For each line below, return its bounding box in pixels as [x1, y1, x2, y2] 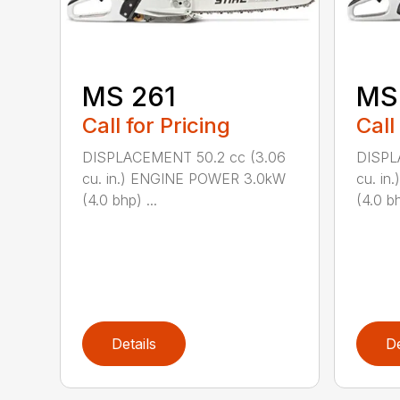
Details [112, 334, 157, 353]
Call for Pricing [82, 112, 231, 139]
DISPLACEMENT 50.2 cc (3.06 [82, 148, 287, 167]
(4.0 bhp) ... [82, 191, 158, 210]
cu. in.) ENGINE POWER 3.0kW [82, 170, 287, 188]
